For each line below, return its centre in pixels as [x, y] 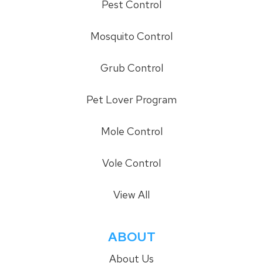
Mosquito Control [131, 36]
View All [131, 195]
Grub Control [131, 68]
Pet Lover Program [131, 100]
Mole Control [131, 131]
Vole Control [131, 163]
